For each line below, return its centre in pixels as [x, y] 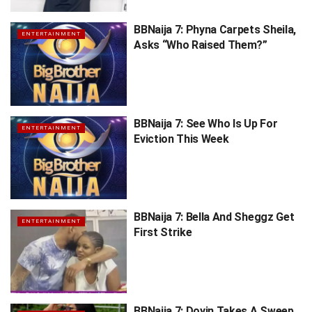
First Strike [163, 233]
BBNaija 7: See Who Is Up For [206, 123]
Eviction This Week [181, 139]
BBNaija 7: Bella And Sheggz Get [214, 217]
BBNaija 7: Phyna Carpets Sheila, [215, 30]
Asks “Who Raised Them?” [201, 45]
